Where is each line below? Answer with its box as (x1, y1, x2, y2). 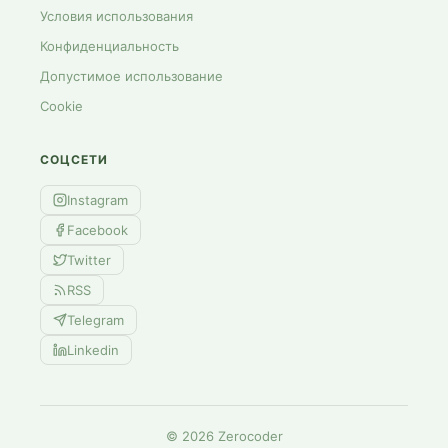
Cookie (40, 98, 83, 114)
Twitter (67, 251, 111, 268)
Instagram (67, 191, 128, 208)
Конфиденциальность (40, 38, 179, 54)
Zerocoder (213, 428, 283, 444)
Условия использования (40, 8, 193, 24)
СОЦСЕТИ (40, 152, 108, 167)
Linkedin (67, 341, 119, 358)
